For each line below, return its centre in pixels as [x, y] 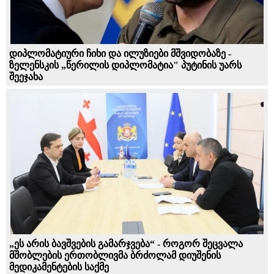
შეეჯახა [26, 76]
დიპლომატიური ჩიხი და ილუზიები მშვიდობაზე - [120, 53]
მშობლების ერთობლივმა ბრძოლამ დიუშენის [115, 256]
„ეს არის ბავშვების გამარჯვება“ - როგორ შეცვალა [126, 244]
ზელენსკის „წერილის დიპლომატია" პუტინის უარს [125, 65]
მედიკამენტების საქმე [59, 267]
